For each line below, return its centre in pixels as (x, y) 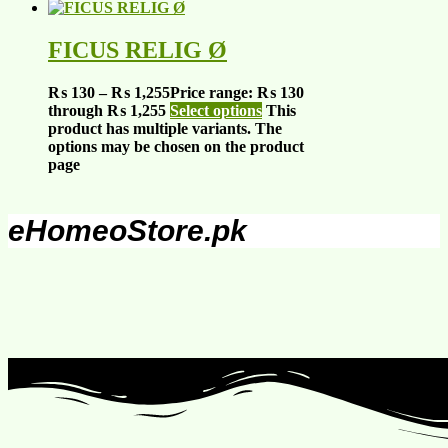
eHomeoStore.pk (127, 231)
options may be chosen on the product (176, 147)
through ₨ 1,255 (107, 111)
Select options (216, 111)
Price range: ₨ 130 (237, 93)
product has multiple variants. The (165, 129)
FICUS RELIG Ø (137, 50)
